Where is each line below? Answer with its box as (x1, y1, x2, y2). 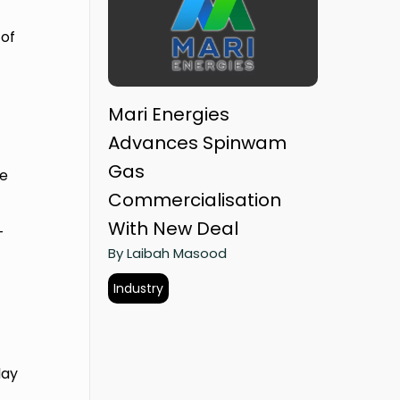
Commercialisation (108, 187, 281, 213)
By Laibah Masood (108, 244, 227, 263)
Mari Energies (108, 102, 229, 128)
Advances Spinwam (108, 130, 287, 156)
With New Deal (108, 216, 238, 242)
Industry (113, 279, 163, 298)
